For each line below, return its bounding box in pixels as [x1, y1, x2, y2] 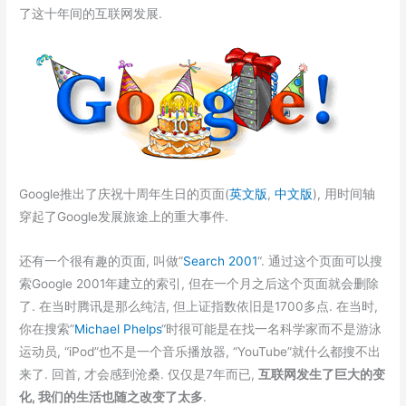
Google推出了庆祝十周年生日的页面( [19, 187, 230, 202]
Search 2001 [183, 254, 258, 269]
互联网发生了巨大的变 [258, 367, 386, 382]
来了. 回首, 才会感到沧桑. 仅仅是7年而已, [19, 367, 259, 382]
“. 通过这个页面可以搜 [257, 254, 383, 269]
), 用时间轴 [313, 187, 376, 202]
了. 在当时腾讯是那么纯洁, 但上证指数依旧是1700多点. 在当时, [19, 299, 379, 314]
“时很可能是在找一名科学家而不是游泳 [161, 322, 382, 337]
